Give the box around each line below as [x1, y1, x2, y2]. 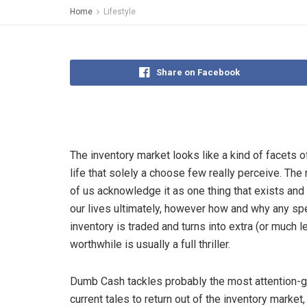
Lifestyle [103, 7, 136, 16]
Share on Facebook [156, 67, 240, 77]
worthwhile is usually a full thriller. [70, 238, 230, 251]
